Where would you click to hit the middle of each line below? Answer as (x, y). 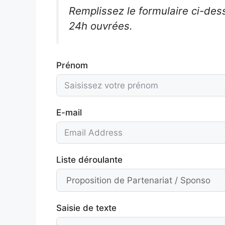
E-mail (69, 112)
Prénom (72, 65)
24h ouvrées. (101, 26)
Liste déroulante (89, 159)
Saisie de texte (86, 208)
